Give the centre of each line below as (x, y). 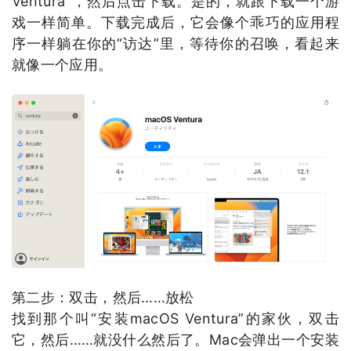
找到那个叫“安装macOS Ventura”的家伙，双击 (175, 319)
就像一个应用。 (62, 65)
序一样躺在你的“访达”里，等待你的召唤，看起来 (175, 44)
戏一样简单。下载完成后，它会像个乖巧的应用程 (175, 23)
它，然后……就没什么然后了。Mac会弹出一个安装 (175, 340)
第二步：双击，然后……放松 (103, 298)
